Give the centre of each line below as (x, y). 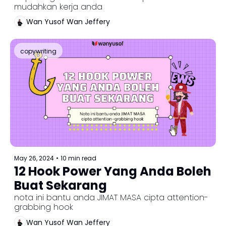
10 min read (78, 158)
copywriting (38, 51)
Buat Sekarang (61, 186)
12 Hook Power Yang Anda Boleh (113, 172)
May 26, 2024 (34, 158)
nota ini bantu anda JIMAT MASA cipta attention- (111, 198)
